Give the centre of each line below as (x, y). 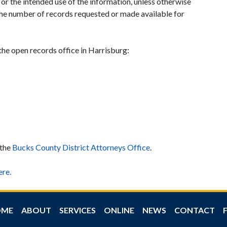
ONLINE (119, 210)
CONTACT (194, 210)
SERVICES (77, 210)
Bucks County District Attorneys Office (81, 147)
